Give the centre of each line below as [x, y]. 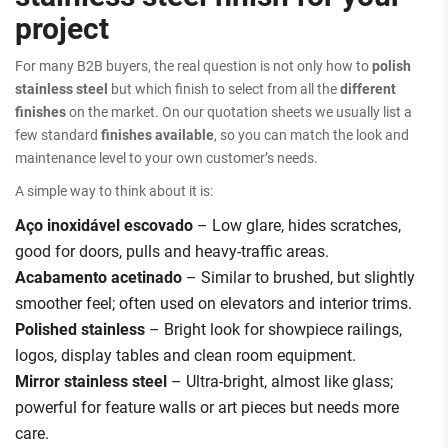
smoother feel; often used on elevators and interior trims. [213, 302]
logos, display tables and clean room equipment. [185, 354]
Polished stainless [80, 328]
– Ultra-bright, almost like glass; [280, 380]
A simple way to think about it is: [114, 190]
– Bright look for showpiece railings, [273, 328]
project [62, 26]
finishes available [157, 134]
